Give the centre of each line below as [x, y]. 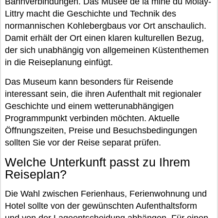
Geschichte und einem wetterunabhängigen [89, 106]
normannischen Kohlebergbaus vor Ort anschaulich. [106, 26]
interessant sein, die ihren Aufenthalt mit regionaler [103, 94]
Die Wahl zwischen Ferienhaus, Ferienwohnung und [106, 194]
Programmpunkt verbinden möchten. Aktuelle [92, 118]
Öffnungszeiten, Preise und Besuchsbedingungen [101, 131]
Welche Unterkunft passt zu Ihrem [98, 162]
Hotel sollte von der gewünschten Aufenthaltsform [101, 206]
